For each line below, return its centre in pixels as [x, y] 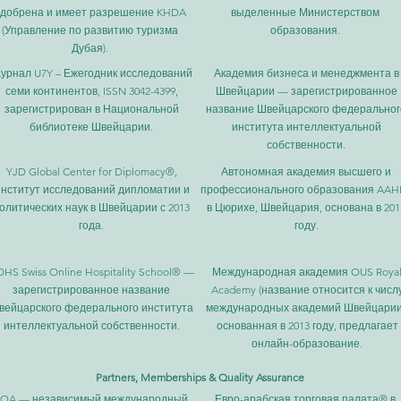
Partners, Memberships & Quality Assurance [200, 377]
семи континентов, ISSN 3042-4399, [91, 91]
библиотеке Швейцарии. [91, 127]
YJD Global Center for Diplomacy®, [91, 171]
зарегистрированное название [91, 290]
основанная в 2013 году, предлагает [307, 325]
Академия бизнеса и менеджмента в [306, 73]
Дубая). [90, 48]
